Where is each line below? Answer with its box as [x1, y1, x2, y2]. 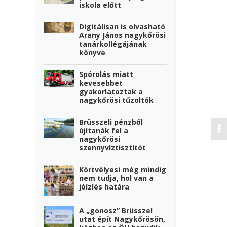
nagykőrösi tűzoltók [79, 95, 154, 105]
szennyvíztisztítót [79, 142, 146, 153]
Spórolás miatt [79, 69, 134, 79]
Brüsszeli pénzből [79, 117, 143, 127]
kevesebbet [79, 78, 123, 88]
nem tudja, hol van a [79, 173, 154, 183]
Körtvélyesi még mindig [79, 164, 167, 174]
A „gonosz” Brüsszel [79, 206, 153, 216]
